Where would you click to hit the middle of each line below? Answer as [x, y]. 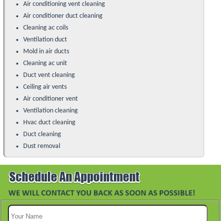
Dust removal [41, 146]
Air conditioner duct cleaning [63, 16]
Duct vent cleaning [49, 75]
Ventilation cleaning [50, 110]
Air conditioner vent [50, 99]
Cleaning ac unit [45, 63]
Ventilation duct [45, 39]
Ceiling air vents [45, 87]
